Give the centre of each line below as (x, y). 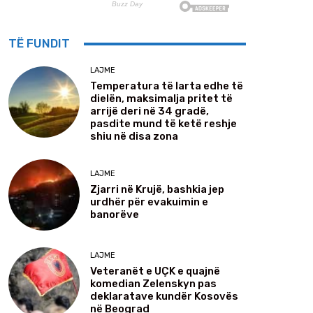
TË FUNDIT (39, 44)
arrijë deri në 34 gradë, (150, 111)
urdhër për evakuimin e (149, 202)
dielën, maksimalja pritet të (161, 99)
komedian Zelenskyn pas (153, 283)
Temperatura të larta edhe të (167, 86)
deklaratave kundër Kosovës (164, 296)
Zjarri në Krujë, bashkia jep (157, 189)
